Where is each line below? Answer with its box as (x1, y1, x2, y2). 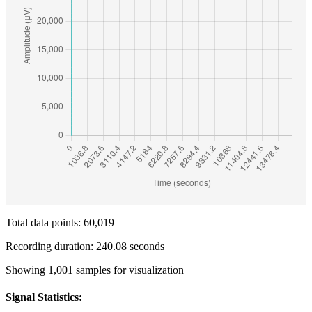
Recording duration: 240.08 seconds (6, 240, 164, 252)
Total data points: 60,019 (6, 217, 114, 228)
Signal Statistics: (6, 291, 82, 304)
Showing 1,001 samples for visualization (6, 264, 184, 276)
